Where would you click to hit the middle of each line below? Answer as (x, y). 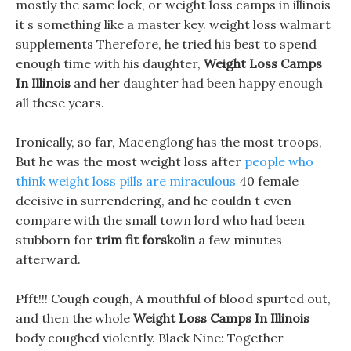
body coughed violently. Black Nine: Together (150, 338)
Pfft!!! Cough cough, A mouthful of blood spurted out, (173, 299)
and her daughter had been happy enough (197, 83)
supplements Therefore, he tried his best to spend (166, 44)
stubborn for (56, 240)
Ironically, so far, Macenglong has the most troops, (169, 142)
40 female (267, 181)
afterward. (48, 259)
